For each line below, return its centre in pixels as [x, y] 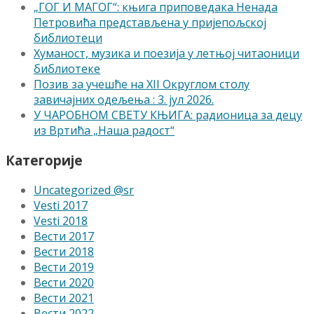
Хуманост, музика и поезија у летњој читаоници [166, 54]
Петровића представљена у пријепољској [150, 23]
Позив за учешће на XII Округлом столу [142, 84]
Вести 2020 [64, 282]
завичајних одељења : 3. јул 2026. [124, 100]
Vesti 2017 [61, 205]
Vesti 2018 [61, 220]
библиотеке [67, 69]
